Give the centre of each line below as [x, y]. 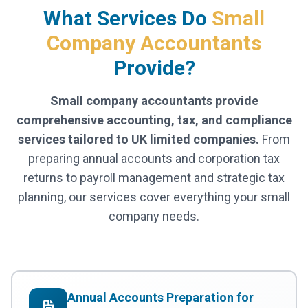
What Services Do [128, 19]
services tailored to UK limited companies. [139, 140]
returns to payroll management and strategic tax [154, 178]
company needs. [154, 217]
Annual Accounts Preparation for [161, 298]
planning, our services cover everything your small [154, 197]
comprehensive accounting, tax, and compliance [154, 120]
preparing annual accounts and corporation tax [154, 159]
